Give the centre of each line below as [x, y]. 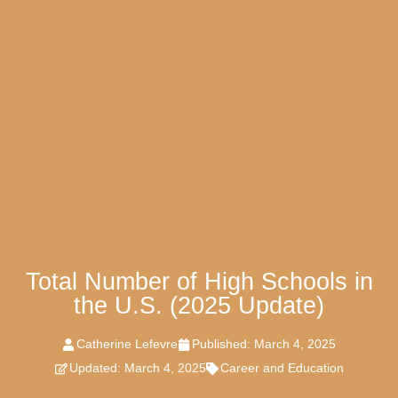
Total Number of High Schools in [199, 282]
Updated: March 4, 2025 [137, 368]
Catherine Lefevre [127, 344]
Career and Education [282, 368]
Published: [223, 344]
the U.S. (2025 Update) [199, 306]
